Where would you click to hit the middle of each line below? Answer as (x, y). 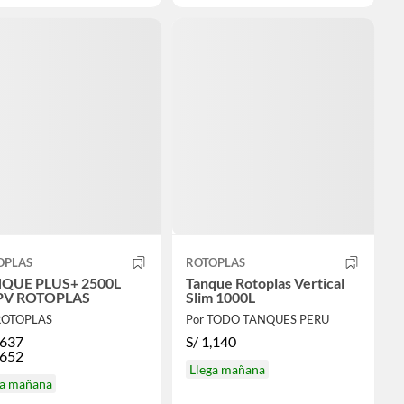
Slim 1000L (220, 298)
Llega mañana (227, 370)
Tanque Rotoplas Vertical (265, 283)
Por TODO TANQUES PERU (257, 320)
